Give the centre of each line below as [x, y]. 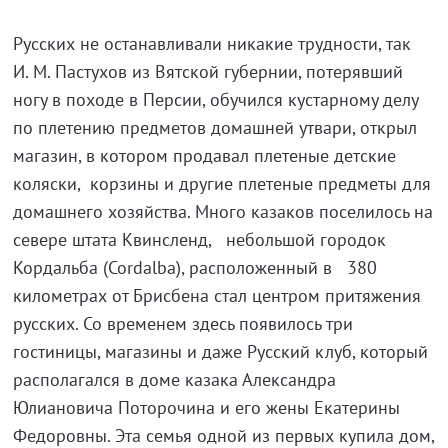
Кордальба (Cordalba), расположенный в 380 [194, 268]
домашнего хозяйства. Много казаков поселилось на [222, 212]
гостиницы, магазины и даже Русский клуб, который [220, 352]
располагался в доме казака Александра [174, 380]
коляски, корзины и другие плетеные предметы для [221, 184]
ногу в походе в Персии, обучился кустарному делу [215, 100]
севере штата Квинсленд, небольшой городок [201, 240]
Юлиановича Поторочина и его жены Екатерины [206, 408]
